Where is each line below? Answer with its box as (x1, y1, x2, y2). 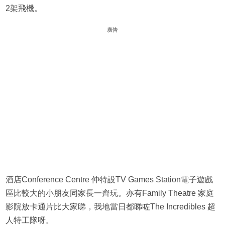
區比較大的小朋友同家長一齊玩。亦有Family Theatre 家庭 (5, 189, 214, 198)
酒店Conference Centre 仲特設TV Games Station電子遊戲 (5, 175, 213, 184)
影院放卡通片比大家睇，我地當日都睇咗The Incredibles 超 (5, 202, 215, 211)
